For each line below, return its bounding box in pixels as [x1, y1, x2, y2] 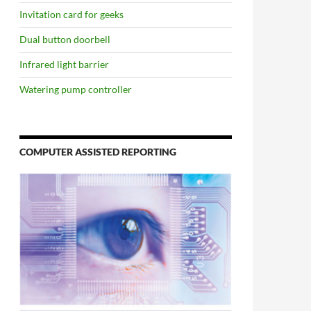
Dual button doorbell [19, 33, 110, 46]
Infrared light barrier [19, 58, 109, 71]
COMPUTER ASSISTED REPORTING [19, 146, 176, 158]
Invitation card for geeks [19, 8, 124, 21]
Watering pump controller [19, 83, 132, 96]
